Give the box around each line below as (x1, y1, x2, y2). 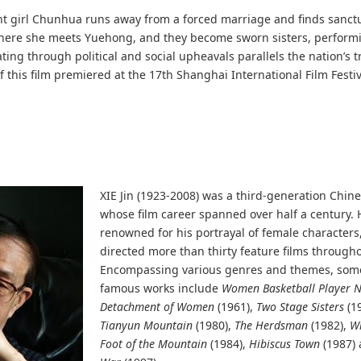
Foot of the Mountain (100, 336, 211, 351)
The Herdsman (234, 317, 309, 333)
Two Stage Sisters (256, 299, 345, 314)
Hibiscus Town (249, 336, 321, 351)
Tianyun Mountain (100, 317, 193, 333)
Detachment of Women (100, 299, 215, 314)
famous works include (100, 280, 222, 296)
